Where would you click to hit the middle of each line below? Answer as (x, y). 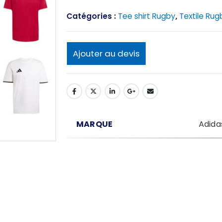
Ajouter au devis (106, 54)
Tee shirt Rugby (147, 16)
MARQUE (95, 124)
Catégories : (92, 16)
